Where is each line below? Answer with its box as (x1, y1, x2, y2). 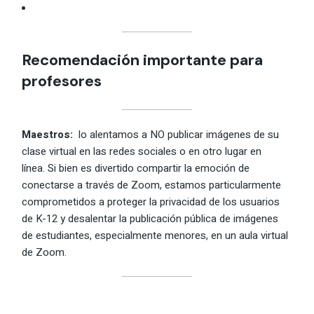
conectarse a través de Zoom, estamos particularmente (22, 177, 282, 193)
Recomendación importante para (22, 50, 264, 71)
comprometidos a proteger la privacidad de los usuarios (22, 193, 280, 210)
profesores (22, 71, 102, 92)
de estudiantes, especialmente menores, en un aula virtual (22, 227, 289, 243)
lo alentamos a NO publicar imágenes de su (73, 126, 280, 142)
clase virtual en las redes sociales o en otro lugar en (22, 143, 262, 159)
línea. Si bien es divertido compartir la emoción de (22, 160, 250, 176)
